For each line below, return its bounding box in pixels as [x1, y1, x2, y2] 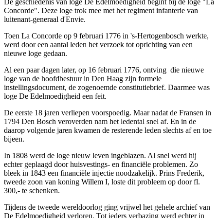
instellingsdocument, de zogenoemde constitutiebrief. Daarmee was [4, 83, 210, 92]
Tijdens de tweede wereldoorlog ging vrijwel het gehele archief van [4, 203, 210, 212]
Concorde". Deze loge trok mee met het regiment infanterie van [4, 6, 198, 15]
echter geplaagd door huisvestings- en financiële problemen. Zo [4, 160, 198, 169]
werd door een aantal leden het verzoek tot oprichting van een [4, 40, 193, 49]
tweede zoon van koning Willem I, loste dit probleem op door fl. [4, 178, 200, 186]
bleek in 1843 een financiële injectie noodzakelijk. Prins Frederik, [4, 169, 204, 178]
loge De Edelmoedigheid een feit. [4, 92, 107, 101]
